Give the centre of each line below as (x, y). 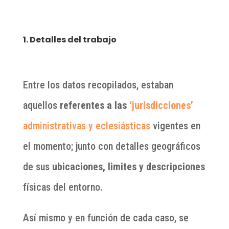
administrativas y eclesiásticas (86, 126)
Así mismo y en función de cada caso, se (106, 218)
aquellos (41, 106)
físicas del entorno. (63, 187)
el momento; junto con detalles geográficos (111, 146)
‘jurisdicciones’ (161, 106)
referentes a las (94, 106)
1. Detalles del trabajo (70, 40)
